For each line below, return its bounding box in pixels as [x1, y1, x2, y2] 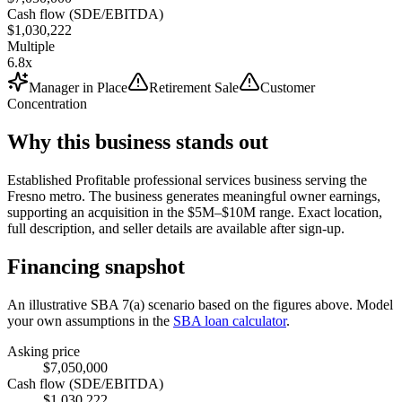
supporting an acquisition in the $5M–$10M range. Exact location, [7, 204, 382, 220]
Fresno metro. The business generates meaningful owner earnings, [7, 188, 380, 204]
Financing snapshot [7, 254, 185, 278]
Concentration [7, 95, 87, 111]
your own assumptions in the [7, 312, 170, 328]
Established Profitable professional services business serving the [7, 171, 367, 188]
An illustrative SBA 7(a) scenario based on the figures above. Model [7, 296, 393, 312]
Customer [260, 79, 315, 95]
